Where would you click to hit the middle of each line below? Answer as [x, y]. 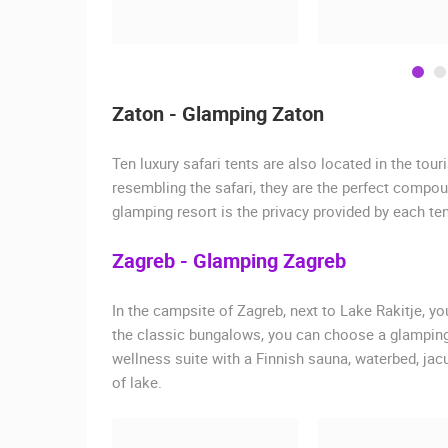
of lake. [137, 381]
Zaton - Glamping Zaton [218, 113]
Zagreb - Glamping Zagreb [229, 260]
